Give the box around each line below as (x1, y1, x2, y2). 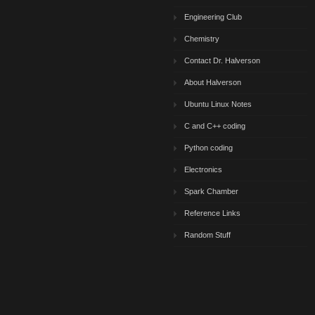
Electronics (184, 165, 222, 174)
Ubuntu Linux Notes (184, 100, 252, 108)
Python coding (184, 143, 233, 152)
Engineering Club (184, 13, 242, 21)
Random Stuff (184, 231, 231, 239)
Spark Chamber (184, 187, 238, 195)
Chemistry (184, 34, 219, 43)
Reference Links (184, 209, 240, 217)
